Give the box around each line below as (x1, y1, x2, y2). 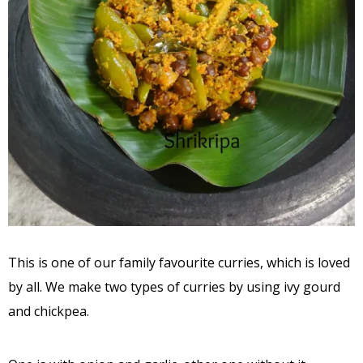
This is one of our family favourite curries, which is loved (8, 253, 350, 271)
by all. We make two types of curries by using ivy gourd (8, 277, 340, 296)
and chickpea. (8, 301, 89, 320)
